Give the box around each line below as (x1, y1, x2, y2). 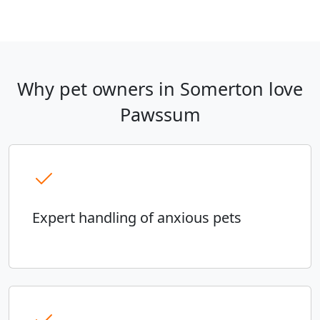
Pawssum (119, 102, 201, 127)
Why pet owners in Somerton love (17, 76, 303, 101)
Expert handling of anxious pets (32, 208, 241, 228)
